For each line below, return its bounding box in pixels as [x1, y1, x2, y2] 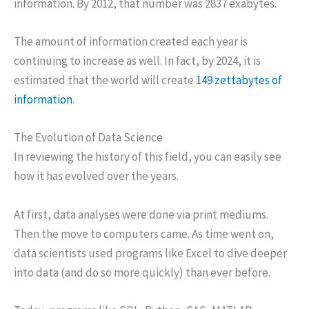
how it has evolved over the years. [14, 168, 179, 184]
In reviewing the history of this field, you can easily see [14, 149, 281, 165]
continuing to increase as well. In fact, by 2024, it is [14, 53, 261, 69]
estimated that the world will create [14, 72, 196, 88]
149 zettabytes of [196, 72, 282, 88]
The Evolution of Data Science [14, 130, 163, 146]
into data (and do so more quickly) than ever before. [14, 264, 270, 280]
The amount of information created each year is [14, 34, 248, 50]
